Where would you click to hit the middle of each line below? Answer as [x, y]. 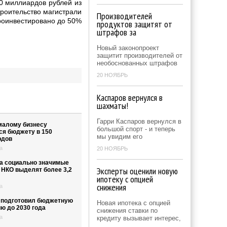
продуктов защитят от [135, 24]
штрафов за [117, 32]
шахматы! [112, 106]
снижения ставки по [127, 211]
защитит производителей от [140, 55]
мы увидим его [120, 137]
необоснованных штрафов [137, 63]
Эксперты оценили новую [137, 171]
